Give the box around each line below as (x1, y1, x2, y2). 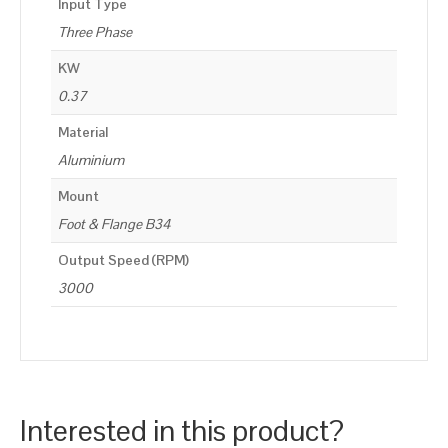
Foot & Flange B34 (58, 215, 170, 234)
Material (58, 123, 108, 142)
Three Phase (58, 23, 132, 42)
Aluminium (58, 151, 124, 170)
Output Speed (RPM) (58, 251, 189, 270)
